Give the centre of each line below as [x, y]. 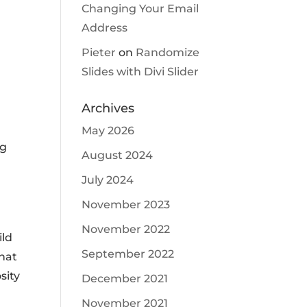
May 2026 [108, 131]
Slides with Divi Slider [140, 72]
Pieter [99, 52]
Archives [108, 108]
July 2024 [108, 180]
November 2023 [126, 205]
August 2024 [118, 155]
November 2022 [126, 229]
